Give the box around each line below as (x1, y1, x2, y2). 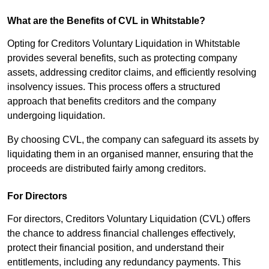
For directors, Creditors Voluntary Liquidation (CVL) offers (7, 214, 250, 225)
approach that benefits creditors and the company (7, 96, 216, 107)
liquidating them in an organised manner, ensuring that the (7, 149, 253, 160)
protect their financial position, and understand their (7, 243, 224, 253)
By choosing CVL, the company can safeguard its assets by (7, 134, 259, 145)
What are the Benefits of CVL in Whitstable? (7, 16, 205, 26)
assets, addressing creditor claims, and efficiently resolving (7, 67, 256, 78)
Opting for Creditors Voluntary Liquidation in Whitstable (7, 38, 240, 49)
